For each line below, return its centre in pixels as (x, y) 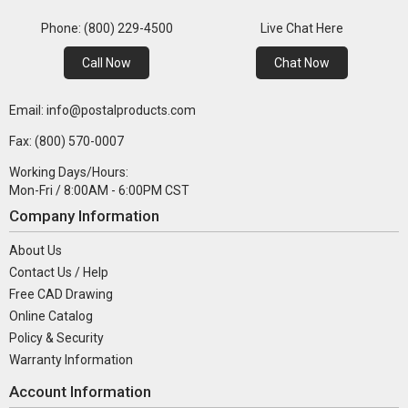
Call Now (107, 63)
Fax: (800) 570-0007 (66, 142)
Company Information (84, 216)
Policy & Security (56, 338)
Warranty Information (71, 360)
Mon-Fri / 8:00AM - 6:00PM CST (99, 191)
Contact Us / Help (59, 273)
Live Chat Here (301, 29)
